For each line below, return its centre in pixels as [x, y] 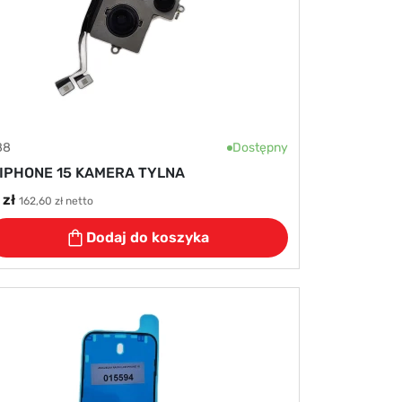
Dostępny [260, 148]
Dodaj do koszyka [148, 237]
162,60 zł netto [56, 201]
